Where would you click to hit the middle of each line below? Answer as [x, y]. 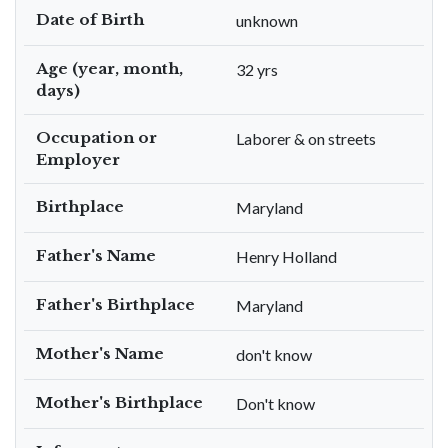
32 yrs [257, 69]
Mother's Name [100, 353]
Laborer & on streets [306, 138]
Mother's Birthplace [119, 402]
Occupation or [96, 137]
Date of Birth [90, 19]
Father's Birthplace [115, 304]
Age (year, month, [109, 68]
